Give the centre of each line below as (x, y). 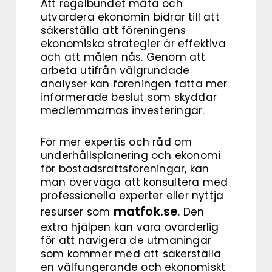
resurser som (77, 212)
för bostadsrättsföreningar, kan (125, 169)
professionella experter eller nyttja (132, 196)
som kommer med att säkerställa (131, 254)
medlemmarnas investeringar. (123, 111)
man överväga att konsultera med (134, 182)
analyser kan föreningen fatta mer (134, 84)
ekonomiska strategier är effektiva (133, 44)
